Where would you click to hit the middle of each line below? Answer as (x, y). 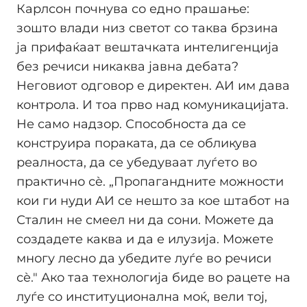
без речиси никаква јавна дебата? (127, 66)
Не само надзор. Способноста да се (131, 124)
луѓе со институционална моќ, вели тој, (142, 296)
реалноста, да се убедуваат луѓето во (137, 162)
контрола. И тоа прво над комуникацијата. (152, 105)
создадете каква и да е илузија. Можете (145, 239)
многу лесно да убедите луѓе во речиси (144, 258)
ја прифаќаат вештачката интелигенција (148, 47)
